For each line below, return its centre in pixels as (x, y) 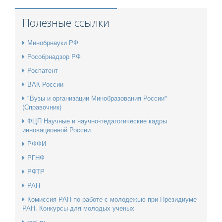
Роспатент (43, 70)
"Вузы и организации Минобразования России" (97, 98)
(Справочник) (42, 107)
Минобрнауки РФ (53, 43)
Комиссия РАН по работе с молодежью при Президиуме (112, 199)
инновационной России (56, 130)
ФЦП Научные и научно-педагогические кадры (97, 121)
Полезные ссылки (66, 23)
